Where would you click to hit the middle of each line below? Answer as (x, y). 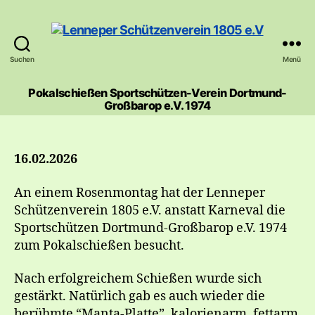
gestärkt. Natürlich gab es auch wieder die (140, 296)
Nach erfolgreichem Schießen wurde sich (138, 279)
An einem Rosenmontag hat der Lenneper (140, 193)
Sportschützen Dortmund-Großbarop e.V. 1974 (150, 228)
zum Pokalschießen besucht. (99, 245)
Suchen (22, 59)
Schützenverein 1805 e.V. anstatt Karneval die (150, 210)
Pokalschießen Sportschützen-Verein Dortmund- (157, 93)
